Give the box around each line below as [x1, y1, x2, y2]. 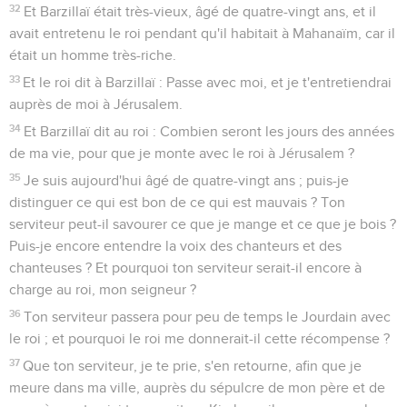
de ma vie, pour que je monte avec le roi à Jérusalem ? [9, 145, 354, 161]
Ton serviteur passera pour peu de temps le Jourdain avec [24, 309, 392, 324]
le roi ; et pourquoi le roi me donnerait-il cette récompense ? [9, 331, 390, 346]
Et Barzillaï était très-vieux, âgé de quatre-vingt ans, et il [24, 4, 377, 19]
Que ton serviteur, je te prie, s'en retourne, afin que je [23, 358, 362, 373]
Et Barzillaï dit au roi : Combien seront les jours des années [24, 124, 395, 139]
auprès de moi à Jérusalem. [9, 96, 183, 112]
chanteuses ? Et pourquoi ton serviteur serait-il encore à [9, 260, 362, 275]
